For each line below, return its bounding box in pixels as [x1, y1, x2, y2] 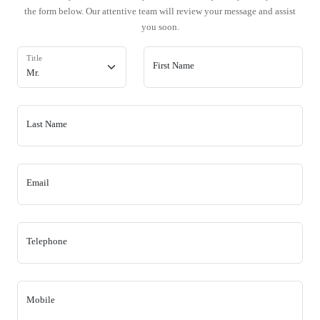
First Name [152, 60, 194, 71]
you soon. [141, 21, 179, 32]
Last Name [26, 119, 67, 129]
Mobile [26, 294, 55, 305]
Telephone [26, 236, 67, 246]
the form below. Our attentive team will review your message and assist [24, 6, 296, 16]
